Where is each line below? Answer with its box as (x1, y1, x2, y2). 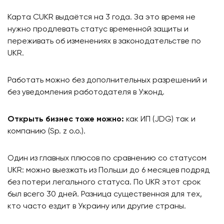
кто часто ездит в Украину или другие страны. (7, 202, 186, 211)
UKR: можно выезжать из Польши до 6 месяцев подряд (7, 166, 209, 175)
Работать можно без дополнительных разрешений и (7, 76, 207, 85)
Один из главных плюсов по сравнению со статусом (7, 154, 206, 163)
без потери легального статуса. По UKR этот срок (7, 178, 201, 187)
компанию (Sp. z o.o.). (7, 127, 85, 136)
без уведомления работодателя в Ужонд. (7, 88, 164, 97)
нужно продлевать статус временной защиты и (7, 25, 188, 34)
